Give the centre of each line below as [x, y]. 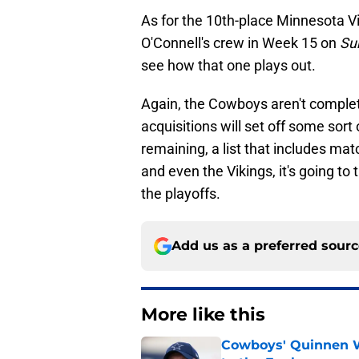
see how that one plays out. [228, 66]
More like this [203, 315]
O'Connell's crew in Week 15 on [240, 43]
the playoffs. [181, 194]
